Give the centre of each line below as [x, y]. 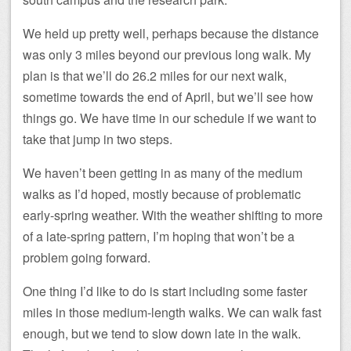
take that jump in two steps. [98, 139]
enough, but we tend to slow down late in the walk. [162, 333]
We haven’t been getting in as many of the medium [163, 172]
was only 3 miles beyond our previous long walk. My [167, 54]
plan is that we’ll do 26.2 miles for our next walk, [155, 75]
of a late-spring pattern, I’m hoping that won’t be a [159, 236]
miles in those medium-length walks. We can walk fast [172, 312]
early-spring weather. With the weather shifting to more [173, 215]
